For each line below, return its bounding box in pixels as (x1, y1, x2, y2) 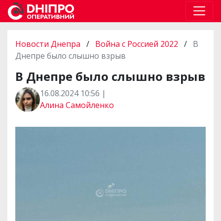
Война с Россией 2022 (95, 38, 178, 49)
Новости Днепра (15, 38, 82, 49)
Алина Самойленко (40, 99, 114, 110)
